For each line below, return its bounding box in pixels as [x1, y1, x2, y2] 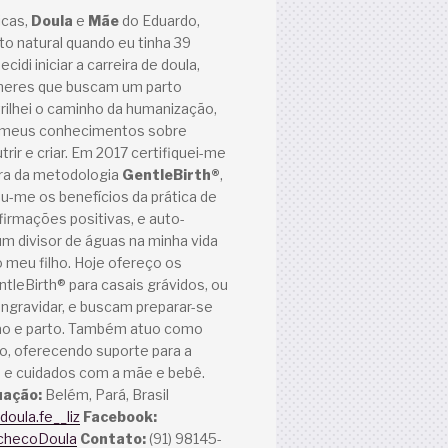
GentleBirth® [121, 166, 220, 184]
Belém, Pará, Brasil [41, 386, 169, 404]
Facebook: [82, 408, 157, 426]
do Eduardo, [118, 12, 200, 30]
